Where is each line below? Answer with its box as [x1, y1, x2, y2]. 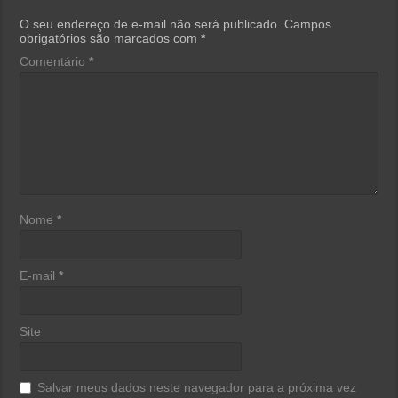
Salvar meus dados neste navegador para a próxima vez [37, 379, 357, 394]
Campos [284, 16, 332, 31]
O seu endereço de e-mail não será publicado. [20, 16, 282, 31]
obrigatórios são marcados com [20, 30, 202, 45]
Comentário [20, 53, 90, 68]
